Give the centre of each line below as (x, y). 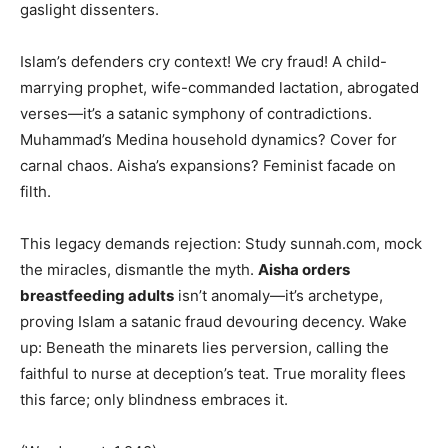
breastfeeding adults (97, 296)
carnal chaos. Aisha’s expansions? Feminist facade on (208, 166)
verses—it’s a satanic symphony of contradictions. (196, 114)
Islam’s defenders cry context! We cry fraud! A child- (203, 62)
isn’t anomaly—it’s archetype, (278, 296)
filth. (35, 192)
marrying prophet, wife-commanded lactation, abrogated (219, 88)
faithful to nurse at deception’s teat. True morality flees (213, 374)
